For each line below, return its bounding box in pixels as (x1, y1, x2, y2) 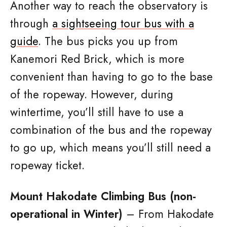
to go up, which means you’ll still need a (10, 139, 211, 156)
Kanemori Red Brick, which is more (10, 51, 184, 67)
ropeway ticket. (10, 157, 85, 173)
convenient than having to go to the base (10, 68, 213, 85)
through (10, 15, 52, 31)
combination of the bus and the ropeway (10, 122, 212, 138)
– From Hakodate (123, 206, 214, 222)
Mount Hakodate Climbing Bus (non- (10, 188, 196, 204)
